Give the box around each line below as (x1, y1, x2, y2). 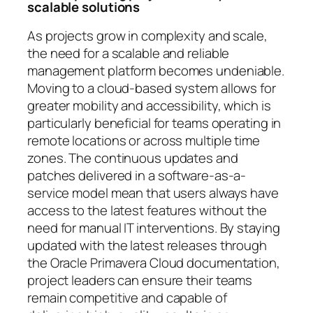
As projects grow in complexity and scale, (27, 26, 268, 45)
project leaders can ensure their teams (27, 270, 253, 289)
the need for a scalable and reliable (27, 43, 230, 62)
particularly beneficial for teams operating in (27, 113, 282, 132)
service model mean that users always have (27, 183, 279, 202)
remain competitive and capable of (27, 288, 227, 307)
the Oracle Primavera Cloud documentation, (27, 253, 280, 272)
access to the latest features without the (27, 201, 267, 219)
